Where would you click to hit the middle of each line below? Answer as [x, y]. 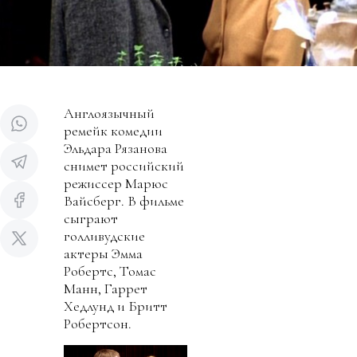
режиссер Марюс [116, 183]
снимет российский [124, 165]
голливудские [104, 235]
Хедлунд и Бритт [116, 306]
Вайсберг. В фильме [124, 200]
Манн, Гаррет [106, 288]
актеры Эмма [103, 253]
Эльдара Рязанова [116, 148]
